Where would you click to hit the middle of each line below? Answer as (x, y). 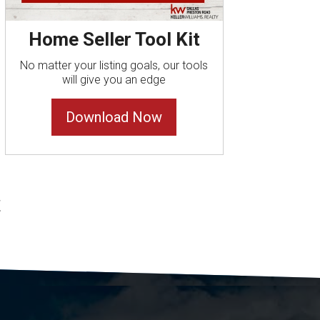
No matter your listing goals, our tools (114, 66)
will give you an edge (114, 80)
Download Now (114, 117)
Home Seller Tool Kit (114, 40)
